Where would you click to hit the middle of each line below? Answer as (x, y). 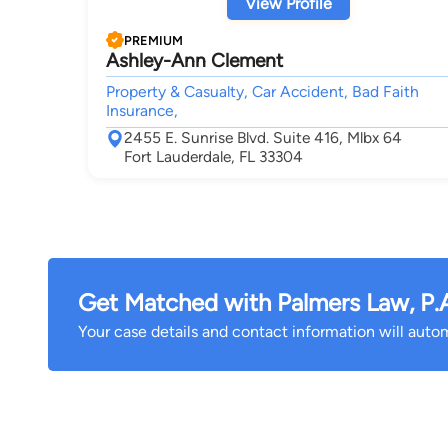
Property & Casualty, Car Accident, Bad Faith (262, 91)
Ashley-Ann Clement (194, 60)
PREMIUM (153, 40)
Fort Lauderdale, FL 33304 (213, 156)
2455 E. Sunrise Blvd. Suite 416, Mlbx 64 (263, 137)
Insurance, (142, 110)
